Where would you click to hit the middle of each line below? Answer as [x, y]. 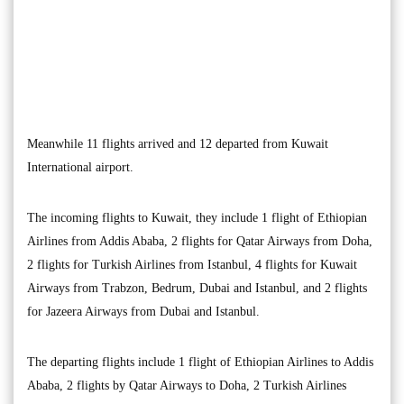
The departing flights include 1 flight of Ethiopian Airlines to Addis [200, 362]
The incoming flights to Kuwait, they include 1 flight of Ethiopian [197, 217]
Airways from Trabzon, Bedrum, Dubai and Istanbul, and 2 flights [197, 288]
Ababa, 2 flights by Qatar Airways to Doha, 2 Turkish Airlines [187, 385]
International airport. [80, 167]
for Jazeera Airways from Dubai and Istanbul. [143, 311]
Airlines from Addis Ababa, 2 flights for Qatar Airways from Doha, [200, 241]
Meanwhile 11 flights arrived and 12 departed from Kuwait [178, 143]
